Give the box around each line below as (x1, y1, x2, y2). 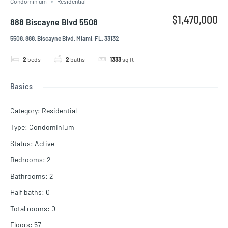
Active (35, 138, 54, 148)
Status (10, 138, 31, 148)
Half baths (10, 187, 42, 196)
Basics (10, 80, 33, 91)
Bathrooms (10, 171, 45, 180)
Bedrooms (10, 155, 43, 164)
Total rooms (10, 204, 47, 213)
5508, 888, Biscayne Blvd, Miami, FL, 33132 (10, 35, 119, 42)
